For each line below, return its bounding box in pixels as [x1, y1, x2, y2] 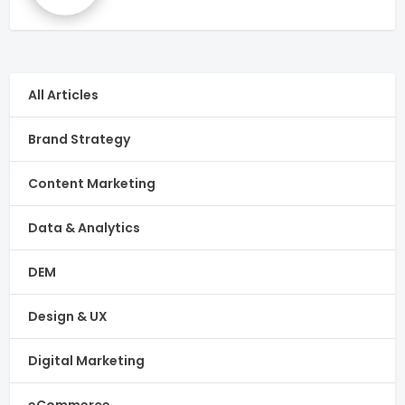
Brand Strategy [28, 129, 131, 148]
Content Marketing [28, 174, 156, 193]
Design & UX [28, 306, 108, 325]
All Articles [28, 85, 99, 104]
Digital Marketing [28, 351, 146, 370]
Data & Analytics [28, 218, 141, 237]
